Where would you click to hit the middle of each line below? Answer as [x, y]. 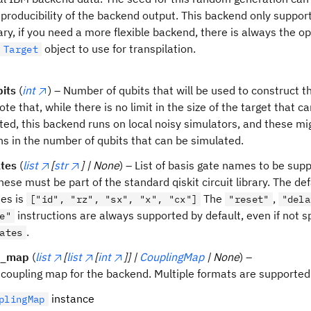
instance [71, 299]
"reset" [249, 199]
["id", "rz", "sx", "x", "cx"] [114, 199]
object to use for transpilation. [118, 49]
